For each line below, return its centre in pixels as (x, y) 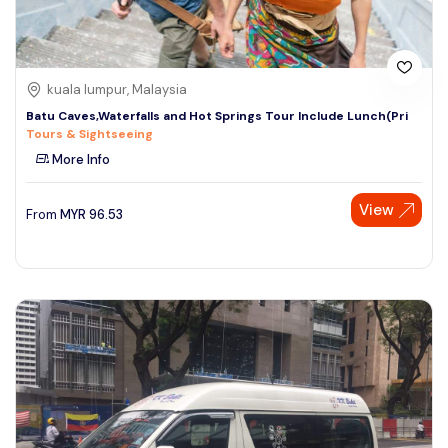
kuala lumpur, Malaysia (117, 90)
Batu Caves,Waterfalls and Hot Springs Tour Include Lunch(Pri (217, 116)
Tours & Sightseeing (89, 134)
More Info (79, 160)
